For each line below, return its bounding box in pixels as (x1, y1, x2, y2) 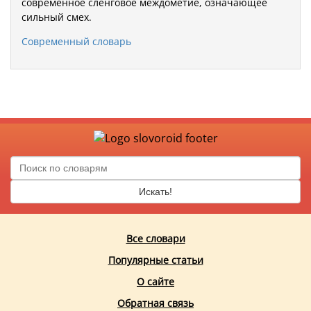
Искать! (139, 185, 172, 197)
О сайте (137, 274, 174, 288)
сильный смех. (22, 10, 92, 24)
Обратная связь (117, 296, 194, 310)
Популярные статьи (108, 253, 203, 267)
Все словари (126, 231, 185, 245)
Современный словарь (22, 34, 131, 48)
